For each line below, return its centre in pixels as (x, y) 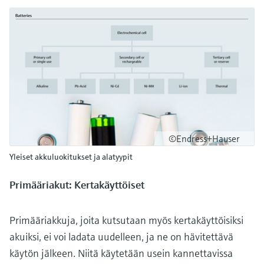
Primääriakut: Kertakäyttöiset (77, 184)
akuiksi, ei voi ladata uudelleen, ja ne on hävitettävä (121, 236)
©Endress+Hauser (204, 138)
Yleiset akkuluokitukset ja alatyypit (71, 156)
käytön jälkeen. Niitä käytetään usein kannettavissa (121, 253)
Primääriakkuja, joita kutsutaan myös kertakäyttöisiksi (126, 220)
